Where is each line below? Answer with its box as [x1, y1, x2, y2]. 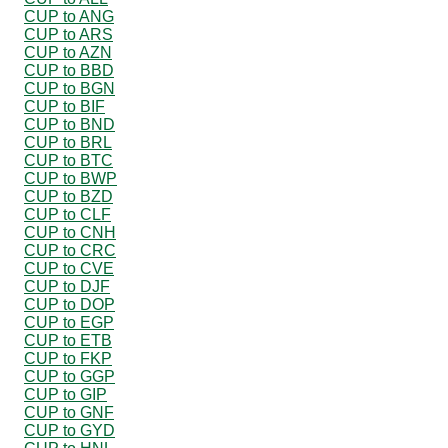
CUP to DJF [24, 277, 110, 295]
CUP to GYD [24, 421, 115, 439]
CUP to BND [24, 115, 115, 133]
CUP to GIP [24, 385, 107, 403]
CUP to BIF [24, 97, 105, 115]
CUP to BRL [24, 133, 112, 151]
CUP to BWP [24, 169, 117, 187]
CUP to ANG [24, 7, 114, 25]
